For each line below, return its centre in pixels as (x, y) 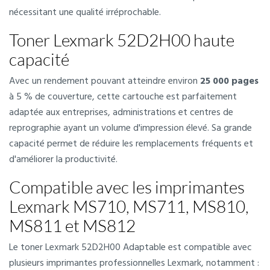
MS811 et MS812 (72, 225)
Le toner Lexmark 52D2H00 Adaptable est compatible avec (130, 248)
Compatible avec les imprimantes (127, 187)
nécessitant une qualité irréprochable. (85, 13)
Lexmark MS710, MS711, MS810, (129, 206)
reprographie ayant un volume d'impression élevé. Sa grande (130, 128)
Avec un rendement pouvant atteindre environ (105, 81)
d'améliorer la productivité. (63, 160)
